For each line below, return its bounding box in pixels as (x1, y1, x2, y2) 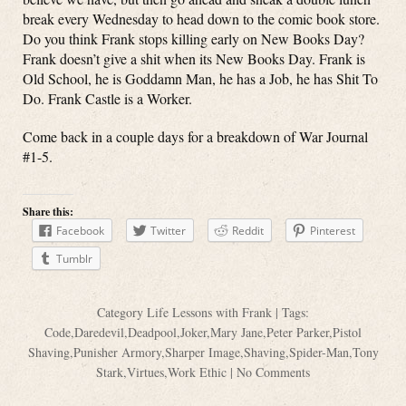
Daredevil (74, 324, 124, 342)
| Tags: (272, 304, 309, 322)
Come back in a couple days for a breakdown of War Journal (23, 127, 368, 146)
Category (97, 304, 147, 322)
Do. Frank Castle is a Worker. (23, 89, 192, 108)
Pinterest (310, 223, 355, 238)
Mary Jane (210, 324, 263, 342)
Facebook (56, 223, 104, 238)
